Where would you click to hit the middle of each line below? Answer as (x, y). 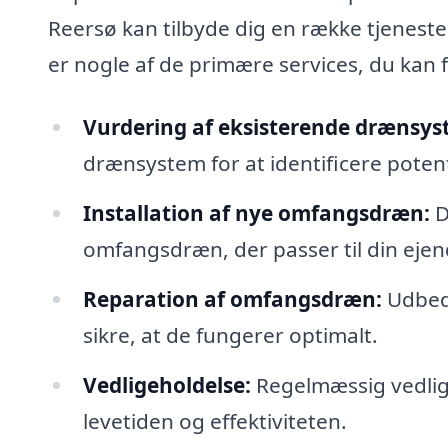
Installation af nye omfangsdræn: (256, 213)
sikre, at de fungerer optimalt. (230, 334)
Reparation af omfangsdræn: (232, 298)
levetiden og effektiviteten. (214, 420)
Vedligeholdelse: (166, 384)
